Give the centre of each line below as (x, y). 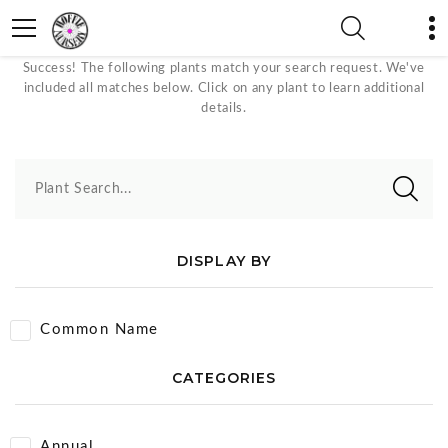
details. (224, 108)
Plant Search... (83, 189)
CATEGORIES (224, 378)
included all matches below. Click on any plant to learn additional (224, 88)
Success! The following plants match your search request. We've (224, 68)
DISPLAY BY (224, 261)
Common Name (99, 329)
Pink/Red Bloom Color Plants (224, 30)
